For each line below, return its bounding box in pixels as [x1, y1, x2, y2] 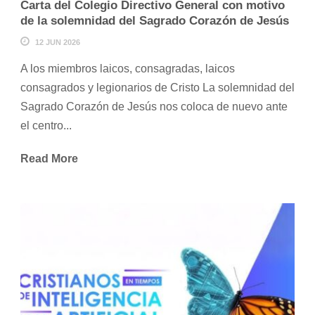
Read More [20, 153, 78, 165]
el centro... [20, 120, 72, 132]
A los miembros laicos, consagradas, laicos [20, 63, 235, 75]
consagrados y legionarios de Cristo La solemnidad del [20, 82, 295, 94]
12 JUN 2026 [35, 38, 80, 47]
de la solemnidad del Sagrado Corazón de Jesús [20, 14, 289, 28]
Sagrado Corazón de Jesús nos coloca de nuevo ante [20, 101, 288, 113]
